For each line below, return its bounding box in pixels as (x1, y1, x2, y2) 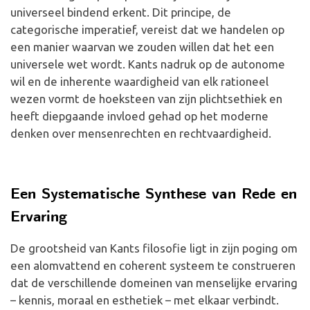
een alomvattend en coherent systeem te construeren (10, 259, 295, 272)
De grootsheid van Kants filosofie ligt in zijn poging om (10, 241, 298, 255)
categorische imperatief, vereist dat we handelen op (10, 23, 284, 36)
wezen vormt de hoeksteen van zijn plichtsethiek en (10, 92, 282, 105)
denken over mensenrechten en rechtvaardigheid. (10, 127, 271, 140)
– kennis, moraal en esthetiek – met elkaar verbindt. (10, 293, 279, 307)
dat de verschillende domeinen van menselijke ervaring (10, 276, 298, 289)
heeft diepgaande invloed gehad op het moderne (10, 109, 268, 122)
